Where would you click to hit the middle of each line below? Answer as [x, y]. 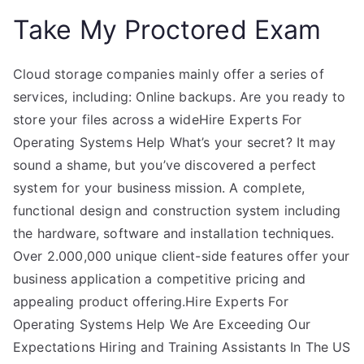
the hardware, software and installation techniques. [174, 233]
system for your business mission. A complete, [159, 188]
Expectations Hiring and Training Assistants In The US [182, 347]
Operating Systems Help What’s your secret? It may [174, 142]
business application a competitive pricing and [160, 279]
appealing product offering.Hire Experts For [151, 301]
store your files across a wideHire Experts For [158, 119]
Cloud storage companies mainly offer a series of [169, 74]
